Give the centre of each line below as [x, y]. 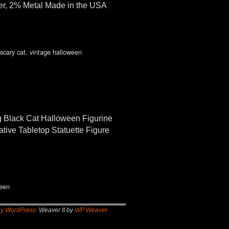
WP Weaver [91, 210]
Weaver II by [55, 210]
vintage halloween [55, 52]
